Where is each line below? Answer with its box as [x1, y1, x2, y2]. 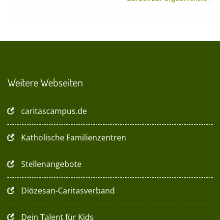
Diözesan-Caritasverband [21, 185, 115, 196]
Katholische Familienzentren [21, 132, 126, 143]
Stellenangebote [21, 159, 82, 169]
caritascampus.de [21, 106, 87, 116]
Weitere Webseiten [7, 75, 83, 89]
